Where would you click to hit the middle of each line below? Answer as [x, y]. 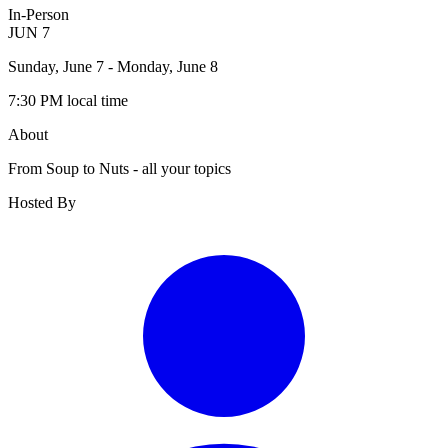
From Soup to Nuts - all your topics [119, 168]
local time [97, 100]
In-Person [38, 14]
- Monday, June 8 [163, 66]
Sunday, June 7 [58, 66]
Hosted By [42, 202]
